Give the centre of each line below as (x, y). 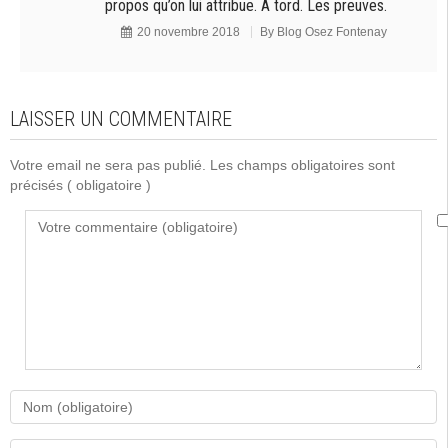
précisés (38, 185)
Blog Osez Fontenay (332, 32)
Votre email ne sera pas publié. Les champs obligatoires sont (202, 165)
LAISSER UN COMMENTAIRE (121, 119)
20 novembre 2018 (188, 32)
